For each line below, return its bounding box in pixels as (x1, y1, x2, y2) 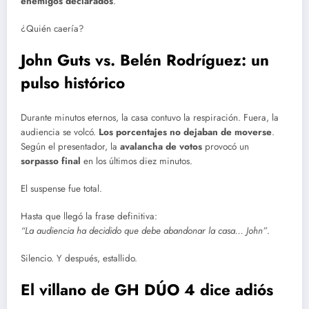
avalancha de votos (120, 139, 202, 153)
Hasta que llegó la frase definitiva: (21, 210, 157, 223)
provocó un (202, 139, 249, 153)
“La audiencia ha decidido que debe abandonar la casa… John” (21, 224, 267, 238)
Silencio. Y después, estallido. (21, 252, 137, 266)
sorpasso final (21, 154, 81, 168)
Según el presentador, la (21, 139, 120, 153)
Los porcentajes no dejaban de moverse (99, 125, 272, 139)
